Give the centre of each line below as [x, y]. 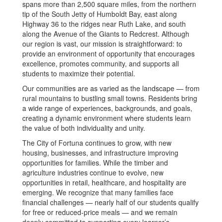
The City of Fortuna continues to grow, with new [97, 143]
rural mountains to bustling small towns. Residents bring [110, 98]
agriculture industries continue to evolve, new [93, 172]
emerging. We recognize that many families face [98, 192]
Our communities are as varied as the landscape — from [111, 88]
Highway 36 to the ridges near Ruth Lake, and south [104, 24]
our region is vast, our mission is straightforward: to [102, 44]
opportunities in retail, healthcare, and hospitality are [104, 182]
